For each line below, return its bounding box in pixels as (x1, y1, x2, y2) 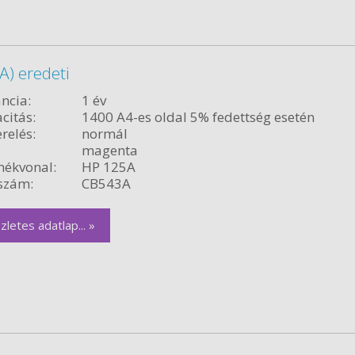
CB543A (81, 174, 131, 193)
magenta (81, 140, 138, 159)
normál (81, 124, 128, 143)
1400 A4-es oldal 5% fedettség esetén (81, 107, 315, 126)
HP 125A (81, 157, 136, 176)
